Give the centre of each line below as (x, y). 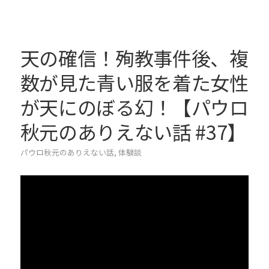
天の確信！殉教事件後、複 (134, 57)
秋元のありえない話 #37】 (133, 131)
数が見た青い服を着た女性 (134, 82)
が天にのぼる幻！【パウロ (134, 107)
